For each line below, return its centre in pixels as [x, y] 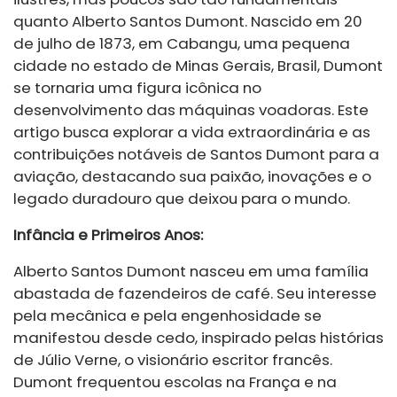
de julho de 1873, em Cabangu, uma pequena [182, 44]
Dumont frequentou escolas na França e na [175, 382]
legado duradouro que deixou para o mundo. [182, 199]
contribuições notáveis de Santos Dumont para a [196, 155]
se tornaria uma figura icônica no [137, 88]
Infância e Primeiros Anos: [108, 235]
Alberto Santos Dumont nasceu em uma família [191, 272]
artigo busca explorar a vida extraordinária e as [192, 132]
